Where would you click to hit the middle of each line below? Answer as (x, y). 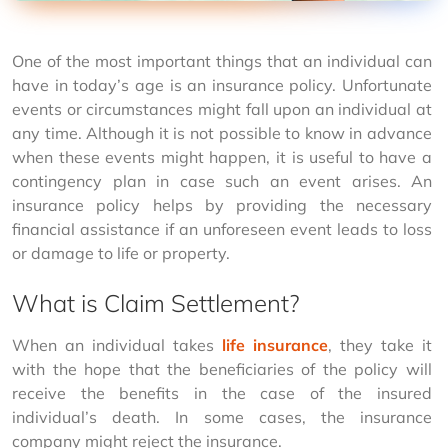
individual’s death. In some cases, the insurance (224, 417)
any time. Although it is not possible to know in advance (224, 133)
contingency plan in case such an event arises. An (224, 181)
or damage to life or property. (121, 253)
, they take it (382, 345)
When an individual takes (117, 345)
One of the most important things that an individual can (224, 61)
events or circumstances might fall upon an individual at (224, 109)
